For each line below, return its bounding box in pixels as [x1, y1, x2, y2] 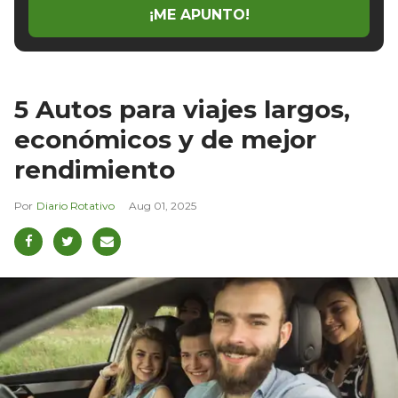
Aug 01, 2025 [129, 198, 196, 212]
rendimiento [14, 154, 175, 185]
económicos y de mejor [14, 123, 316, 155]
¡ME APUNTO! [148, 6, 250, 24]
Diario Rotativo [36, 198, 115, 212]
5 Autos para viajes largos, [14, 93, 350, 124]
